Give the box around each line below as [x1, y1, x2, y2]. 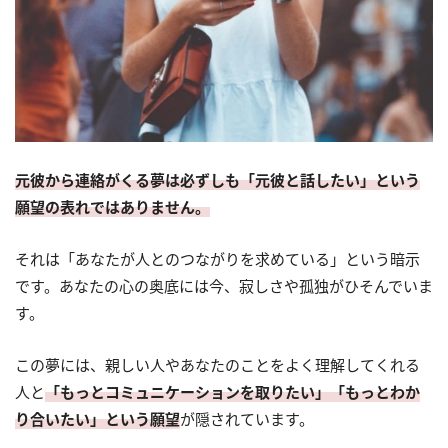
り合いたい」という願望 [15, 408, 180, 429]
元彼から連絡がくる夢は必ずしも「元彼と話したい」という [15, 169, 420, 190]
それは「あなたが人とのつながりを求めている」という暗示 [15, 248, 420, 269]
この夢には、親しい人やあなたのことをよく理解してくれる [15, 354, 420, 375]
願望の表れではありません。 [15, 196, 210, 217]
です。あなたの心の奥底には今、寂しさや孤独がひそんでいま [15, 275, 433, 296]
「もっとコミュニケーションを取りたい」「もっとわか [45, 381, 420, 402]
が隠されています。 [180, 408, 314, 429]
